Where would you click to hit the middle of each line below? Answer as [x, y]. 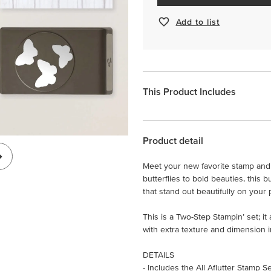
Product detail [173, 140]
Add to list [198, 21]
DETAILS [158, 255]
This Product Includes [189, 91]
